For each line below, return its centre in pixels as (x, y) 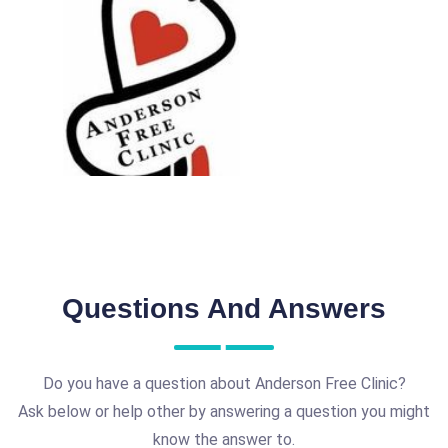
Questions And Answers (224, 308)
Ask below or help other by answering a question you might (224, 411)
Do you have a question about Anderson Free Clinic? (224, 383)
